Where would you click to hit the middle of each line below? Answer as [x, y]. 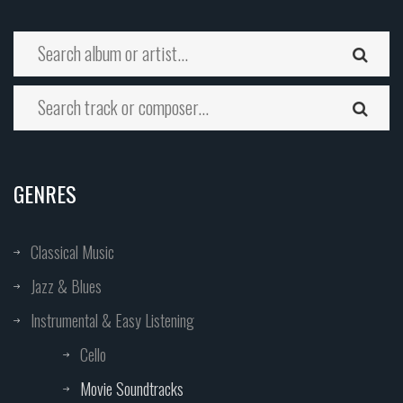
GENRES [45, 194]
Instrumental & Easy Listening [112, 321]
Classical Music [72, 252]
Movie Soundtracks [132, 389]
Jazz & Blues [66, 287]
